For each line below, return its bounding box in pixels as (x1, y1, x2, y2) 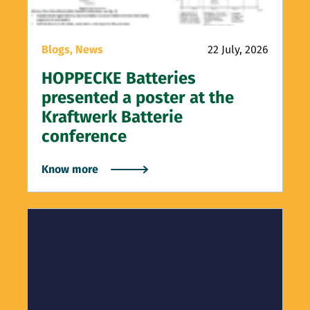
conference (42, 126, 127, 146)
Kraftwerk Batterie (42, 107, 183, 127)
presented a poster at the (42, 87, 234, 107)
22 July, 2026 (208, 42, 268, 56)
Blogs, (42, 42, 75, 56)
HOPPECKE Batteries (42, 68, 196, 88)
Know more (42, 162, 98, 176)
